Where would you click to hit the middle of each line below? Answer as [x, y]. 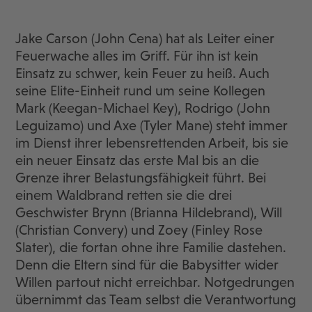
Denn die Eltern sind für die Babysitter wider [147, 265]
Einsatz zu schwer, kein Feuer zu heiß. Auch [143, 73]
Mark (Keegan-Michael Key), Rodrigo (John [143, 108]
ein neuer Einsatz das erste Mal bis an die [138, 161]
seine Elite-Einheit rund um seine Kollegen [141, 91]
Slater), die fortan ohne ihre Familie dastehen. [151, 248]
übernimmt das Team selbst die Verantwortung [156, 300]
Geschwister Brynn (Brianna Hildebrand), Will [149, 213]
